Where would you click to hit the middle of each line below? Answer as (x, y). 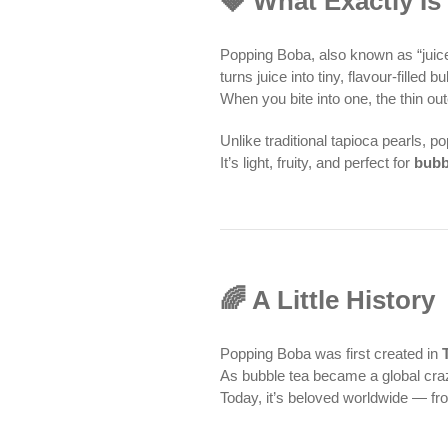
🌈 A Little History (328, 299)
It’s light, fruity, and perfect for (317, 162)
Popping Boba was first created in (331, 354)
